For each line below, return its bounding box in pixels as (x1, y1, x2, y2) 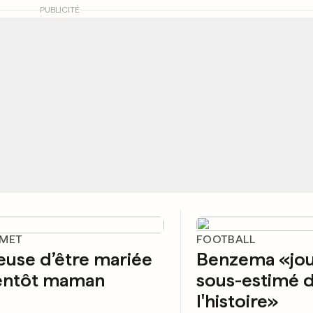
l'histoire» (196, 290, 279, 312)
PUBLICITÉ (39, 5, 80, 15)
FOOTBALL (196, 233, 256, 246)
